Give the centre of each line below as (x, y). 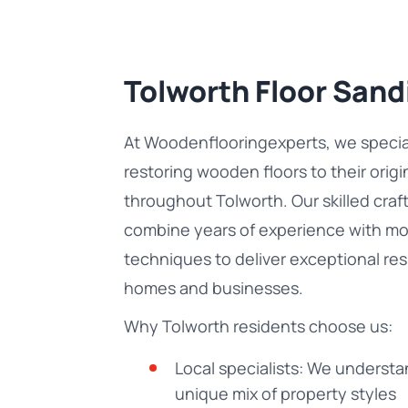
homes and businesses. (214, 288)
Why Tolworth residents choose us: (258, 326)
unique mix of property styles (286, 393)
